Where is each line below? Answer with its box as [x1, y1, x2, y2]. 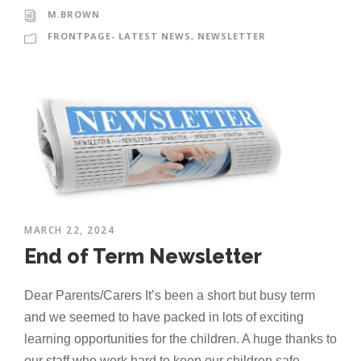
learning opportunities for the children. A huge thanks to [24, 332, 337, 346]
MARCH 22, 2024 [24, 223, 114, 238]
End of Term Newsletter [24, 244, 262, 269]
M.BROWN [48, 8, 100, 21]
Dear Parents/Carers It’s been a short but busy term [24, 288, 315, 303]
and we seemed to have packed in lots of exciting [24, 310, 304, 325]
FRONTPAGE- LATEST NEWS [48, 30, 191, 43]
